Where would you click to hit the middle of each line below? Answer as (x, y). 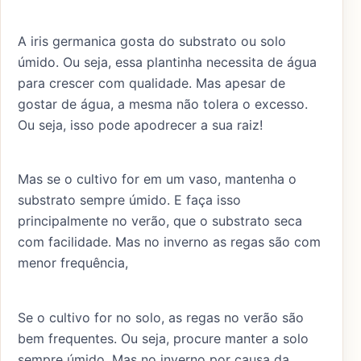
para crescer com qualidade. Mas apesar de (151, 83)
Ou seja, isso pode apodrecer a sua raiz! (140, 124)
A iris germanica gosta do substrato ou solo (152, 41)
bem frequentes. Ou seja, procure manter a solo (163, 339)
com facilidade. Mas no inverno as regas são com (169, 242)
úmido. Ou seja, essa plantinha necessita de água (167, 62)
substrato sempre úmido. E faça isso (129, 200)
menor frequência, (73, 263)
